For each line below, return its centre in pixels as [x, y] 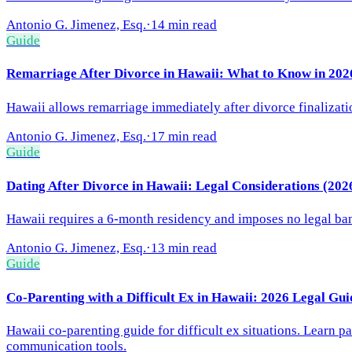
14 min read [184, 24]
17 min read [184, 136]
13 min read [184, 248]
